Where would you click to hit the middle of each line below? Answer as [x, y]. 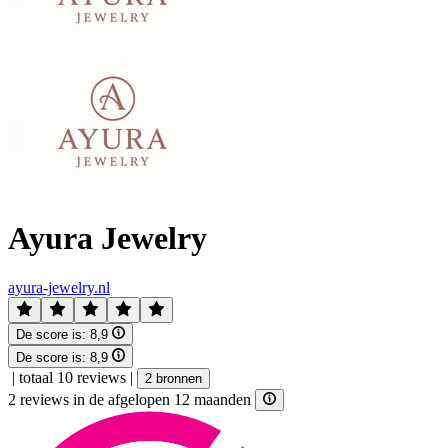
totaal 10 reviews [72, 377]
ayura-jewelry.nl [59, 287]
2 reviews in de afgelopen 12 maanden [131, 399]
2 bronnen [173, 378]
